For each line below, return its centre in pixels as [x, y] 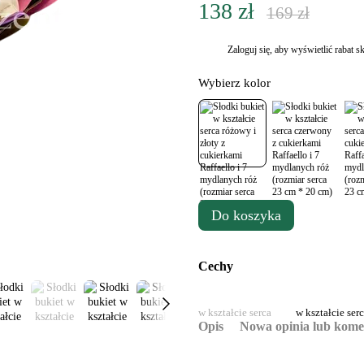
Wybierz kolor [234, 83]
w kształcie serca [235, 312]
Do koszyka [246, 215]
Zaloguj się [249, 49]
